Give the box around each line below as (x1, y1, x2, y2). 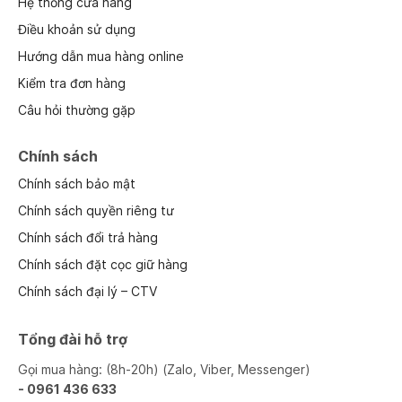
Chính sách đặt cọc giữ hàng (18, 257, 188, 273)
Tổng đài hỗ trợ (18, 330, 127, 349)
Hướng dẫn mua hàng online (18, 48, 184, 65)
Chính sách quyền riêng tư (18, 203, 174, 219)
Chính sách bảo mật (18, 176, 135, 192)
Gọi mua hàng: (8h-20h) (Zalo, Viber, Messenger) (18, 362, 310, 378)
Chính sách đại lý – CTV (18, 284, 157, 300)
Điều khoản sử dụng (18, 22, 135, 38)
